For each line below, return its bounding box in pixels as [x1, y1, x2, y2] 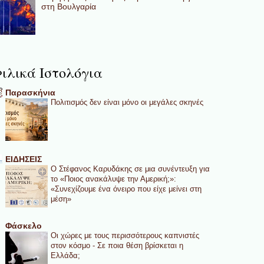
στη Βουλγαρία [41, 1, 97, 11]
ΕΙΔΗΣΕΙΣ [5, 154, 42, 164]
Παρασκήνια [5, 87, 55, 97]
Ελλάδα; [50, 250, 80, 260]
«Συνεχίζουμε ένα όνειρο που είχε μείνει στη [50, 184, 202, 193]
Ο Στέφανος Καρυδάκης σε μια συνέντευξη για [50, 164, 210, 173]
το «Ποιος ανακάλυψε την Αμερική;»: [50, 174, 176, 183]
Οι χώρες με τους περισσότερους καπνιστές [50, 230, 199, 240]
